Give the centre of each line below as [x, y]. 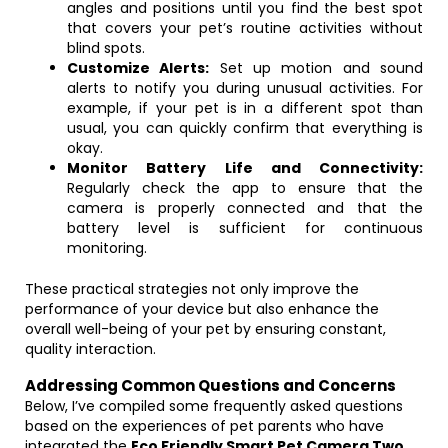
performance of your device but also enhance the [202, 309]
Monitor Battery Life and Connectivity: [245, 168]
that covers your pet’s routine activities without [245, 28]
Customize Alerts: [138, 68]
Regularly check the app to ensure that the [245, 188]
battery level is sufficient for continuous [245, 228]
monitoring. [107, 248]
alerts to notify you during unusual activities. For [245, 88]
